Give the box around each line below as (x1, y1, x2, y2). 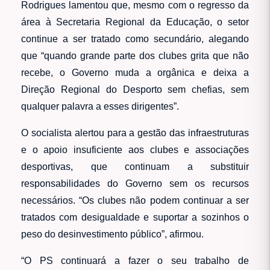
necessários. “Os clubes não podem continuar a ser (21, 195, 249, 206)
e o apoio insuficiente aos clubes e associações (21, 144, 249, 155)
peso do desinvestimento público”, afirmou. (21, 228, 204, 239)
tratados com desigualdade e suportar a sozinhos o (21, 212, 249, 222)
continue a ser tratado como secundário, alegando (21, 33, 249, 44)
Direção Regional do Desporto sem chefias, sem (21, 84, 249, 95)
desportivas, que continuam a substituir (21, 161, 249, 172)
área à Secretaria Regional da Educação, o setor (21, 16, 249, 27)
